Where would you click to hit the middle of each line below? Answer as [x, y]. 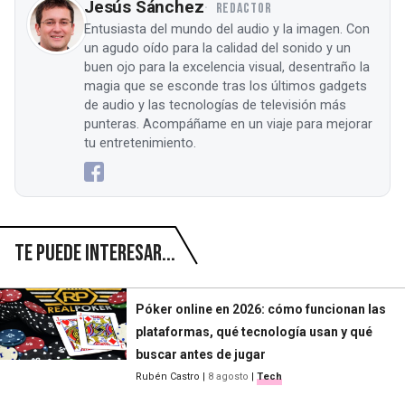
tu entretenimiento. [140, 143]
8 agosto [228, 377]
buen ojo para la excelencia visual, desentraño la [227, 67]
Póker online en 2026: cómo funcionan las [261, 310]
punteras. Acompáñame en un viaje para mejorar [228, 124]
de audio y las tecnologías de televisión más [215, 105]
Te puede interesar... [95, 253]
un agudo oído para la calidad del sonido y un [217, 48]
